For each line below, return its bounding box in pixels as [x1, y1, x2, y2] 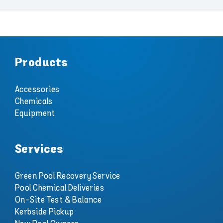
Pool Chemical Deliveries [14, 182, 105, 194]
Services [14, 141, 63, 158]
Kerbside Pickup [14, 206, 74, 218]
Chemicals [14, 96, 53, 107]
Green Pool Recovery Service [14, 170, 120, 182]
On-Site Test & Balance [14, 194, 102, 206]
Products [14, 54, 68, 71]
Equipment [14, 108, 55, 119]
